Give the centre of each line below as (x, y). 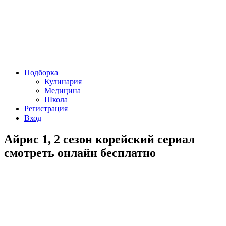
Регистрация (46, 109)
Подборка (41, 73)
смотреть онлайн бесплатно (80, 153)
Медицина (63, 91)
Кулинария (63, 82)
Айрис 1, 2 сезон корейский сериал (99, 139)
